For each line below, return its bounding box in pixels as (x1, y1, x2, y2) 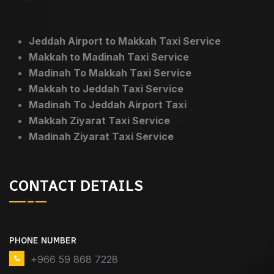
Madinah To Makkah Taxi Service (29, 67, 191, 80)
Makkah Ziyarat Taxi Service (29, 114, 170, 127)
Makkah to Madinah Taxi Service (29, 51, 189, 64)
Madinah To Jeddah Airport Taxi (29, 98, 187, 111)
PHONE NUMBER (9, 235, 76, 246)
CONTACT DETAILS (9, 177, 143, 195)
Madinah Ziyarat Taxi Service (29, 130, 174, 143)
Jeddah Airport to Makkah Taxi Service (29, 35, 221, 48)
